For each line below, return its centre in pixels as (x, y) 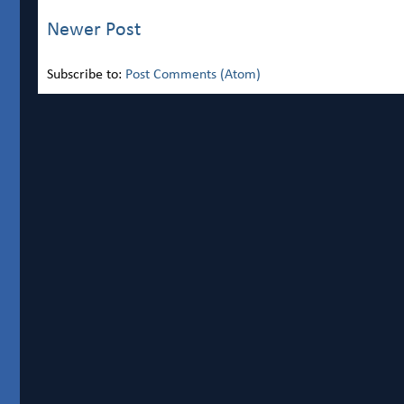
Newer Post (94, 31)
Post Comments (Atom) (193, 74)
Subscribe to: (86, 74)
